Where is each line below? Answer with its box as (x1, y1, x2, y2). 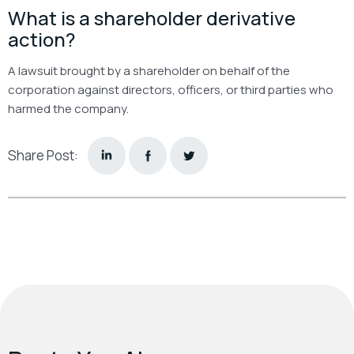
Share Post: (8, 146, 78, 165)
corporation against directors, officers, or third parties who (8, 81, 333, 98)
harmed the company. (8, 100, 129, 117)
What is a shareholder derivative (8, 4, 296, 31)
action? (8, 25, 75, 52)
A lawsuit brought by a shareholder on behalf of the (8, 62, 290, 79)
